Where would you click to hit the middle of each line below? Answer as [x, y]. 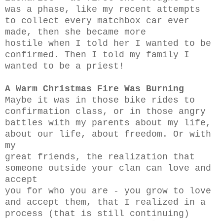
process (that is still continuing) [97, 214]
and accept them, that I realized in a [105, 202]
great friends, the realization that [100, 157]
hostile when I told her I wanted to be [108, 43]
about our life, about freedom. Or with [108, 134]
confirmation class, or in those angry [105, 111]
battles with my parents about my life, [108, 123]
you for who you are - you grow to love [108, 191]
